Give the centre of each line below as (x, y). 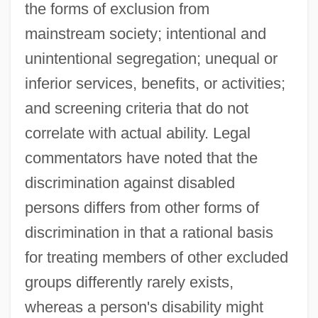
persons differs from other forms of (142, 207)
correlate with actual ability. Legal (137, 133)
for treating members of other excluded (156, 257)
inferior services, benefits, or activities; (155, 83)
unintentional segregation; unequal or (151, 58)
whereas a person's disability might (144, 307)
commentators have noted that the (141, 158)
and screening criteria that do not (136, 108)
